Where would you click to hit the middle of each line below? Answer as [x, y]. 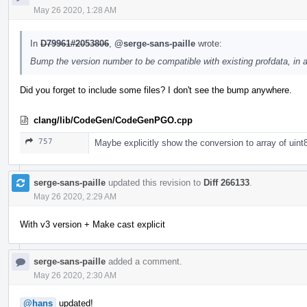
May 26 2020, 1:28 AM [75, 10]
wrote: [209, 43]
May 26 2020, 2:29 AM [75, 196]
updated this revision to [155, 182]
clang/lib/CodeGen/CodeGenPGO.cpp [113, 120]
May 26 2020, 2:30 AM [75, 275]
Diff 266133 [226, 182]
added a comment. [144, 261]
